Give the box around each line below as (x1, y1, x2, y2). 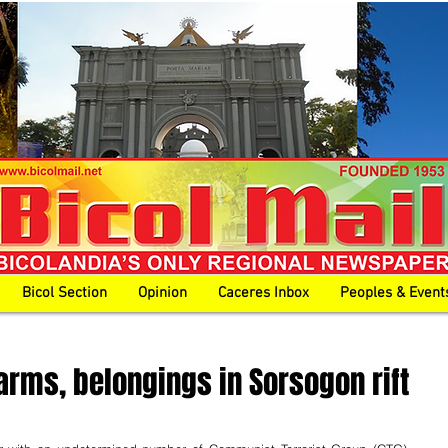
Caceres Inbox (218, 284, 309, 302)
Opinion (138, 284, 187, 302)
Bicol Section (22, 284, 107, 302)
